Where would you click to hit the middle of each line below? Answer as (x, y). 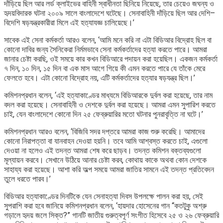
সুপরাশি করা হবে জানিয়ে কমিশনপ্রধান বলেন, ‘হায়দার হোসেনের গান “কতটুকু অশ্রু (105, 206)
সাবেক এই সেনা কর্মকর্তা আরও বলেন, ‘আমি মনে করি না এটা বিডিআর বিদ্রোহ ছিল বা (108, 40)
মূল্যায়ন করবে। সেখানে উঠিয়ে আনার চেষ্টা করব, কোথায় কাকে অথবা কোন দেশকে (105, 160)
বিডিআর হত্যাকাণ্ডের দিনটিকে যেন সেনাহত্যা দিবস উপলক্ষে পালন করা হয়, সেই (104, 196)
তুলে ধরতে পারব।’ (27, 179)
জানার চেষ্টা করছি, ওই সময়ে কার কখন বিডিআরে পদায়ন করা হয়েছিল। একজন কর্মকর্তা (111, 59)
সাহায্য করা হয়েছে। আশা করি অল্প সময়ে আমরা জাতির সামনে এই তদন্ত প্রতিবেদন (109, 169)
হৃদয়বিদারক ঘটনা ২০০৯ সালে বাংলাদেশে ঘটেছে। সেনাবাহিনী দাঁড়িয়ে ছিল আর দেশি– (110, 13)
